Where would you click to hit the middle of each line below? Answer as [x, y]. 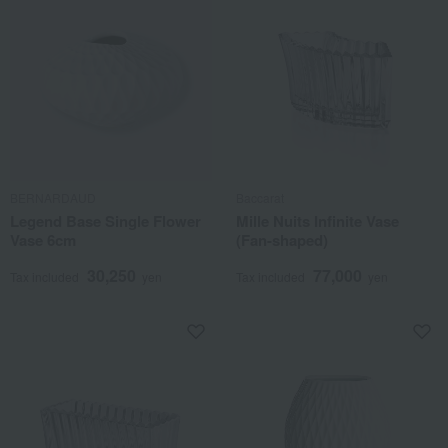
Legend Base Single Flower [105, 221]
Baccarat [260, 197]
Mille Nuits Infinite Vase [317, 221]
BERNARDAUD [53, 197]
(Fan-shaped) [282, 240]
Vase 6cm [43, 240]
